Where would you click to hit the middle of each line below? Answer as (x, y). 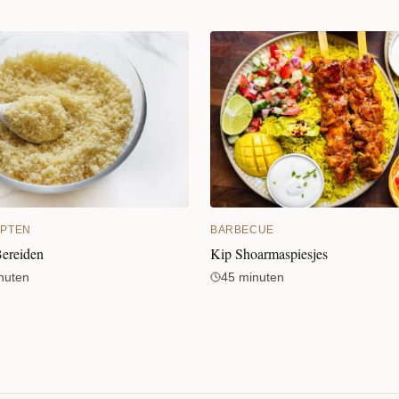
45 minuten (252, 277)
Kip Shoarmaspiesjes (269, 253)
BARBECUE (242, 229)
